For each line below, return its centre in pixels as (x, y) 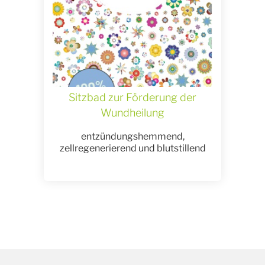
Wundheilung (132, 113)
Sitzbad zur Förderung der (132, 98)
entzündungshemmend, (132, 137)
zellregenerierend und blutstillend (132, 148)
